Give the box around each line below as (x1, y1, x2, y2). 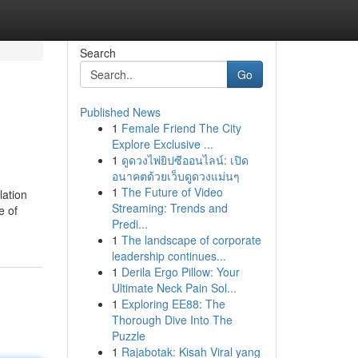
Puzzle (111, 328, 145, 344)
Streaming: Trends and (111, 200, 228, 216)
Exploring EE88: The (121, 296, 225, 312)
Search (79, 45, 116, 61)
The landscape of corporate (121, 232, 261, 248)
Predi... (111, 216, 148, 232)
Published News (79, 104, 161, 120)
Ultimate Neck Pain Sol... (111, 280, 237, 296)
